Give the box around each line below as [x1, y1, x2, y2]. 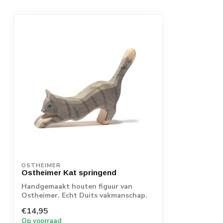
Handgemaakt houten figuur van [21, 181, 132, 191]
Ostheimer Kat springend [21, 168, 116, 177]
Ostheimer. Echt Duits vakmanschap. [21, 190, 147, 200]
